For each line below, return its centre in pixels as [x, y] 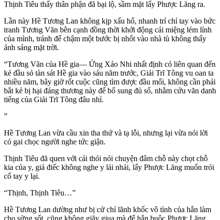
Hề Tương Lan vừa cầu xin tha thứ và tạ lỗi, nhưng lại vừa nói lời [106, 133]
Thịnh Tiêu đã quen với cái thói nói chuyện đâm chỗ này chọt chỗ [106, 159]
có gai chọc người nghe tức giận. [55, 142]
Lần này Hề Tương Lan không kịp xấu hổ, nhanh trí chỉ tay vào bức [110, 21]
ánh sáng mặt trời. [31, 48]
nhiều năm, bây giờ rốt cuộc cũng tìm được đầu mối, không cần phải [110, 82]
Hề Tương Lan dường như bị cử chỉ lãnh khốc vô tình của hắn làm [108, 210]
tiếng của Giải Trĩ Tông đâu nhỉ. [54, 100]
